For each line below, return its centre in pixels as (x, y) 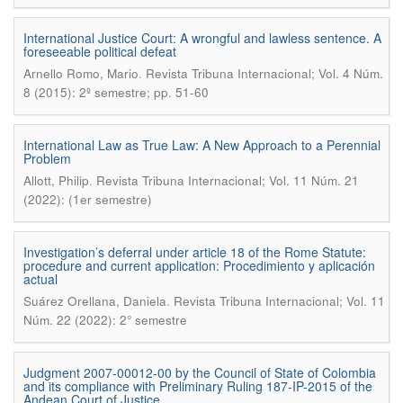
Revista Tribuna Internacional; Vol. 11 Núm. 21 (228, 180)
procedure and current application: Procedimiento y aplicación (199, 265)
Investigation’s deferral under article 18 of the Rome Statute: (195, 252)
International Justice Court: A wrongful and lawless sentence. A (202, 38)
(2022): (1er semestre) (88, 199)
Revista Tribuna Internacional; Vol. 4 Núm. (264, 73)
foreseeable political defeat (100, 51)
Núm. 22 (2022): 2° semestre (105, 320)
